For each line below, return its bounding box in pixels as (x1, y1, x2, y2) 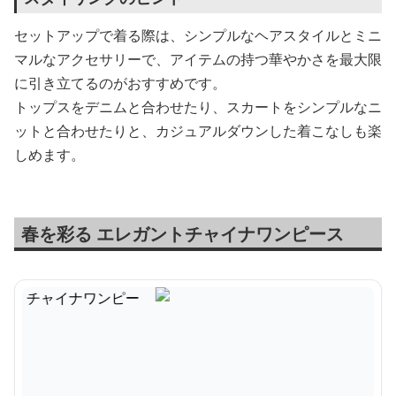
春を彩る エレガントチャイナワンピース (21, 222, 344, 246)
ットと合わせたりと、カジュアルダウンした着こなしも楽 (14, 121, 382, 141)
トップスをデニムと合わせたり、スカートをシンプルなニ (14, 97, 382, 117)
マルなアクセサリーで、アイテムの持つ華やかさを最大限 (14, 49, 382, 69)
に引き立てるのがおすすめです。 (14, 73, 226, 93)
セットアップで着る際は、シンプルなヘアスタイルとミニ (14, 26, 382, 45)
